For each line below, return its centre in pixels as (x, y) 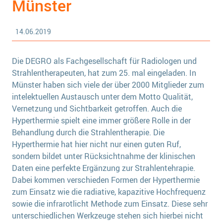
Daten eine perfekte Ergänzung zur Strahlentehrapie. (104, 168)
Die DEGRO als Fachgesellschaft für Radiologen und (104, 61)
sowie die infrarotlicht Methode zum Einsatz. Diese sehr (110, 204)
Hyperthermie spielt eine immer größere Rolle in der (101, 121)
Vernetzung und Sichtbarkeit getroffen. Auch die (97, 109)
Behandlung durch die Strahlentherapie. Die (88, 133)
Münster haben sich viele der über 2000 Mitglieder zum (108, 85)
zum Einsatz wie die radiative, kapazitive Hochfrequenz (109, 192)
